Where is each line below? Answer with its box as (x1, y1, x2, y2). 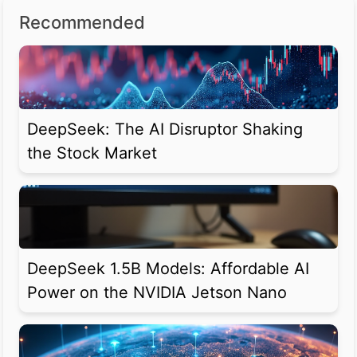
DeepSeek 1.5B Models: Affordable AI (27, 259, 309, 279)
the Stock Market (27, 143, 157, 163)
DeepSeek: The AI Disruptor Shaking (27, 120, 303, 139)
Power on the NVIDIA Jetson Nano (27, 283, 287, 303)
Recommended (19, 12, 145, 33)
